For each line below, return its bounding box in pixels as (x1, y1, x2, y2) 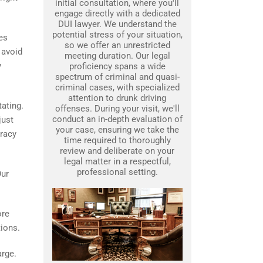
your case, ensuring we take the (55, 124, 179, 135)
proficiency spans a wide (69, 61, 166, 72)
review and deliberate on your (60, 146, 174, 156)
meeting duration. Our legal (64, 50, 170, 61)
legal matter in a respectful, (63, 156, 171, 167)
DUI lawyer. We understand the (58, 19, 177, 29)
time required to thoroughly (63, 135, 171, 146)
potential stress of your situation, (52, 29, 183, 40)
